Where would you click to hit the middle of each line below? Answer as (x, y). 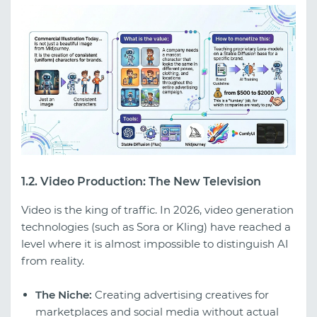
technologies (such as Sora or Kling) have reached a (156, 226)
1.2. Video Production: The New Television (141, 181)
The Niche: (64, 294)
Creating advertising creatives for (180, 294)
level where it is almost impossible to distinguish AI (155, 243)
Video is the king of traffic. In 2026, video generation (157, 209)
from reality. (53, 260)
